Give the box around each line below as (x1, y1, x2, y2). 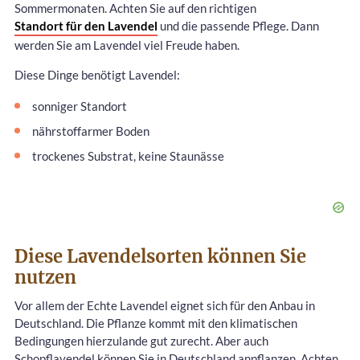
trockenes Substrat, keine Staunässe (32, 149, 224, 164)
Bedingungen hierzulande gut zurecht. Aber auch (14, 333, 268, 349)
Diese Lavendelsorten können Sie (14, 245, 306, 268)
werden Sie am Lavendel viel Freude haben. (14, 37, 239, 52)
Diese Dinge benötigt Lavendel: (14, 67, 180, 82)
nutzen (14, 266, 76, 289)
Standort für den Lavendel (14, 18, 157, 33)
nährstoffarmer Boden (32, 124, 149, 139)
